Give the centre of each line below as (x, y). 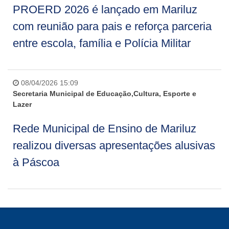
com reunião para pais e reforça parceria (112, 26)
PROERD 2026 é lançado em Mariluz (105, 9)
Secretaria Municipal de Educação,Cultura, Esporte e (105, 94)
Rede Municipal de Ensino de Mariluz (105, 129)
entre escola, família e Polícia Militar (102, 43)
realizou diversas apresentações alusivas (114, 145)
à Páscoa (36, 162)
